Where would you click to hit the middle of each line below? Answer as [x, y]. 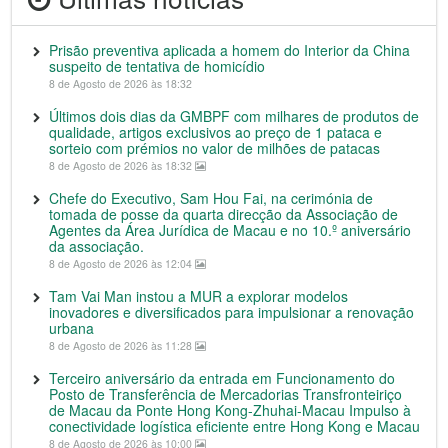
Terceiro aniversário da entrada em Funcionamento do [222, 378]
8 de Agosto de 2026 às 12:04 [122, 264]
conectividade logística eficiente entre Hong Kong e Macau [234, 426]
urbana [71, 328]
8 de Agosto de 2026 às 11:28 [122, 346]
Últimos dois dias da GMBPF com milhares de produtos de [234, 116]
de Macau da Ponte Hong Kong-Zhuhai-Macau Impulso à [230, 410]
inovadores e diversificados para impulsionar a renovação [231, 312]
